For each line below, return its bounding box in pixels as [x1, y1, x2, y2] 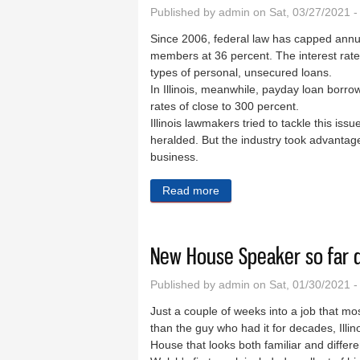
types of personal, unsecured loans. [150, 66, 332, 80]
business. [150, 150, 198, 164]
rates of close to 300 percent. [150, 100, 299, 113]
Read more [162, 184, 219, 198]
